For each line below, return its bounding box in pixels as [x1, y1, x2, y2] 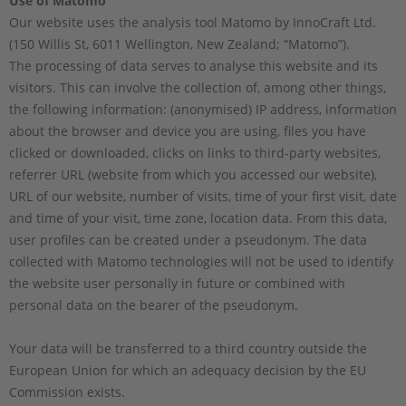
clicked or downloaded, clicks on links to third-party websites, [9, 143, 381, 161]
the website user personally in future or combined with [9, 274, 345, 292]
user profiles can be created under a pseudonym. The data [9, 230, 367, 248]
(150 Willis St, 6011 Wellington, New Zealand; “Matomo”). [9, 34, 350, 53]
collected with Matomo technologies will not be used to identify [9, 252, 393, 270]
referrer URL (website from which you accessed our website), [9, 165, 377, 183]
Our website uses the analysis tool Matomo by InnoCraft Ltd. [9, 13, 376, 31]
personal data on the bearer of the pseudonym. [9, 295, 298, 314]
